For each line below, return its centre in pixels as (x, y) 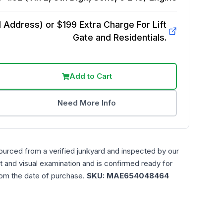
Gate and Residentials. (119, 37)
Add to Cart (90, 76)
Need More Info (87, 103)
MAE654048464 (138, 176)
